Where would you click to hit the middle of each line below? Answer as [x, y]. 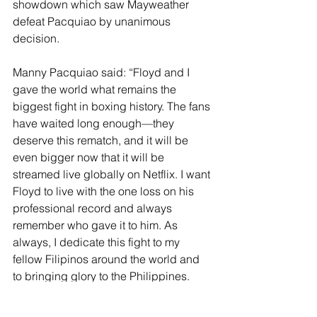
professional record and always [94, 208]
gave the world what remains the [96, 89]
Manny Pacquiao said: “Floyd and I [103, 72]
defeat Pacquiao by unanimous [93, 21]
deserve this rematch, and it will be [102, 140]
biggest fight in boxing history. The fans [113, 106]
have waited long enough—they [95, 123]
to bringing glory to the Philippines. [101, 276]
